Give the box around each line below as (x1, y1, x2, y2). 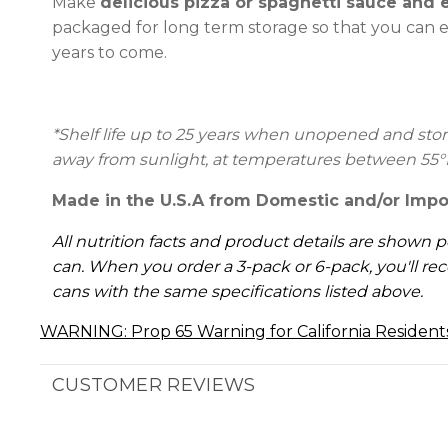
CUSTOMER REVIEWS (52, 374, 256, 396)
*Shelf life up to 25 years (52, 125, 239, 144)
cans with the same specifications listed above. (52, 282, 423, 301)
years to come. (52, 43, 167, 62)
